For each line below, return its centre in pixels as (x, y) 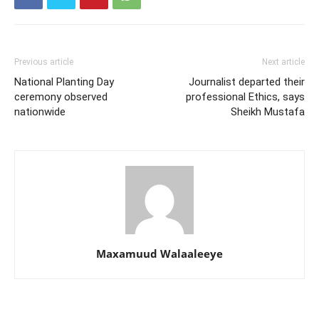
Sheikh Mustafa (268, 111)
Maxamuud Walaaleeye (159, 253)
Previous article (44, 62)
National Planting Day (64, 82)
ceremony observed (61, 96)
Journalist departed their (247, 82)
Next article (283, 62)
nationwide (40, 111)
